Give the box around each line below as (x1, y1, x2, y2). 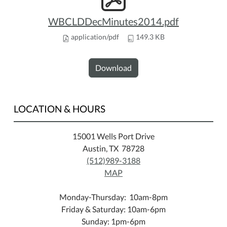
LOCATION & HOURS (14, 102, 105, 115)
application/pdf (69, 32, 119, 41)
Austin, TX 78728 (83, 143, 144, 153)
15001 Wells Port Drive (72, 131, 155, 141)
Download (95, 62, 132, 72)
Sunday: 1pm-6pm (82, 216, 145, 226)
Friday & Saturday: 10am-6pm (61, 204, 166, 214)
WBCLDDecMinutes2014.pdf (48, 15, 179, 27)
